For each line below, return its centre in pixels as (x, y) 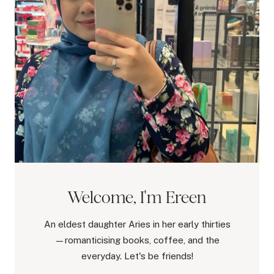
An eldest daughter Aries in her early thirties (137, 224)
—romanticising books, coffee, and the (137, 240)
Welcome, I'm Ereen (137, 197)
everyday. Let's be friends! (137, 256)
